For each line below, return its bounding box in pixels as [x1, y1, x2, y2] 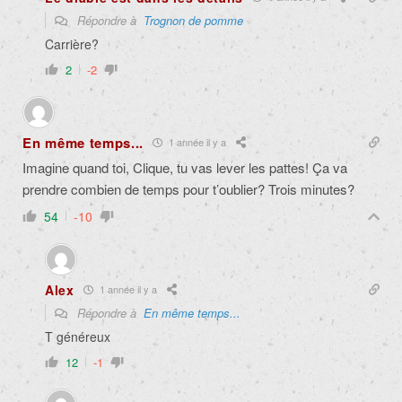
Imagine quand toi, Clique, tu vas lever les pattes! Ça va [22, 157, 347, 177]
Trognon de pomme [144, 11, 243, 29]
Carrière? [45, 34, 99, 53]
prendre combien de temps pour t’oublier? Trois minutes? [22, 179, 354, 198]
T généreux [45, 327, 110, 345]
